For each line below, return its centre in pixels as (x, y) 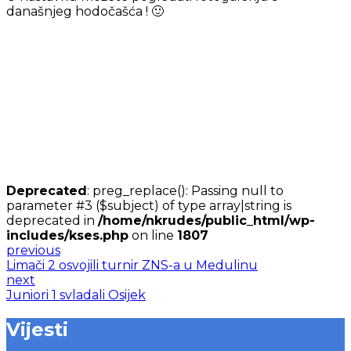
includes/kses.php (67, 235)
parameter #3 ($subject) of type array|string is (149, 205)
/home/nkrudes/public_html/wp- (206, 220)
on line (153, 235)
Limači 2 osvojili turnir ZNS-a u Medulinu (132, 265)
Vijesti (37, 329)
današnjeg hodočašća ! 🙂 (85, 11)
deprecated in (52, 220)
